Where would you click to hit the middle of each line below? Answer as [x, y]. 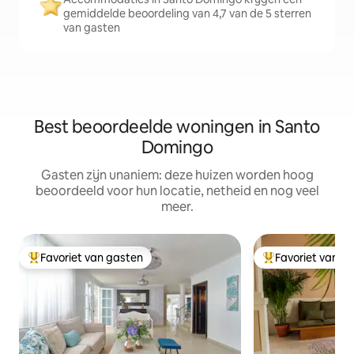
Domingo [177, 147]
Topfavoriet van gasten [88, 264]
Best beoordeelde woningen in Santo [177, 127]
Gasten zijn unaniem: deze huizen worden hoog [177, 175]
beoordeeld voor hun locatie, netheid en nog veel [177, 191]
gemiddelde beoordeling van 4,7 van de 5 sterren [187, 13]
